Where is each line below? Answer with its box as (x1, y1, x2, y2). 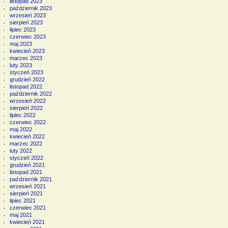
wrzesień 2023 (9, 12, 46, 18)
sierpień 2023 (9, 19, 43, 25)
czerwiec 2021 (9, 204, 46, 211)
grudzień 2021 (9, 161, 45, 168)
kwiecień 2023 (9, 47, 45, 54)
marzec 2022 (9, 140, 42, 147)
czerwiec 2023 (9, 33, 46, 40)
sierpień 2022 (9, 104, 43, 111)
